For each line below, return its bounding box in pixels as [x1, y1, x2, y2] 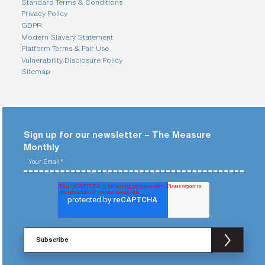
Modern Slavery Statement [21, 33, 113, 41]
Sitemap [21, 67, 50, 76]
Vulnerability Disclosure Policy [21, 56, 122, 64]
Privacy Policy [21, 9, 67, 18]
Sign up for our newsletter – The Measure [24, 130, 211, 139]
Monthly [24, 142, 59, 151]
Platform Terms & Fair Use [21, 44, 109, 53]
